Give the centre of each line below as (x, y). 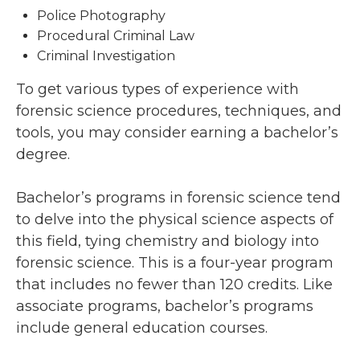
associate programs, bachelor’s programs (165, 307)
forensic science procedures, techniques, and (179, 111)
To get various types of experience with (157, 90)
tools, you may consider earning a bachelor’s (177, 133)
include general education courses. (142, 328)
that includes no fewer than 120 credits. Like (174, 285)
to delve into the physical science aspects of (175, 220)
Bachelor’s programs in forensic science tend (178, 198)
